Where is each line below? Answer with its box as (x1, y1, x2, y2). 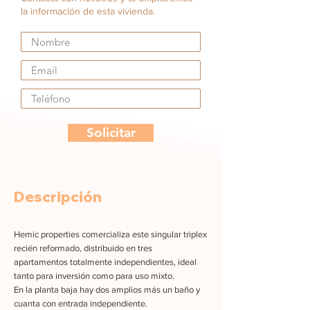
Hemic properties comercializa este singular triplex (14, 229, 207, 239)
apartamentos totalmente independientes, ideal (14, 257, 197, 267)
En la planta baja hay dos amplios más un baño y (14, 284, 200, 295)
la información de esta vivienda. (21, 6, 155, 17)
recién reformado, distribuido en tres (14, 243, 152, 253)
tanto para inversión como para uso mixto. (14, 271, 174, 281)
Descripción (14, 188, 102, 206)
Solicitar (86, 125, 136, 140)
